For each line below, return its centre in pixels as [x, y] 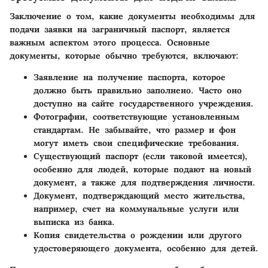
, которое [205, 77]
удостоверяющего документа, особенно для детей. [146, 248]
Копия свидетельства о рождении [108, 235]
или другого [212, 235]
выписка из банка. [74, 222]
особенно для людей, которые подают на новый [142, 169]
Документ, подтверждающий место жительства [138, 195]
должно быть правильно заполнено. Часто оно [138, 90]
